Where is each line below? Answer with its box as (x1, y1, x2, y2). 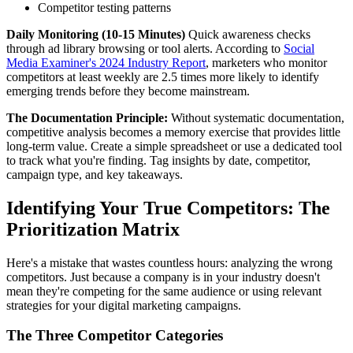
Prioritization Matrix (6, 218, 180, 240)
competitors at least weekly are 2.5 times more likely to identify (6, 69, 319, 84)
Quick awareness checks (185, 27, 310, 41)
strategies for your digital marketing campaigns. (6, 298, 241, 312)
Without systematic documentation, (168, 110, 344, 124)
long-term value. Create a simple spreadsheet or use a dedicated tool (6, 139, 342, 153)
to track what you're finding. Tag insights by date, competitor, (6, 153, 310, 167)
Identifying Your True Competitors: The (6, 197, 330, 218)
